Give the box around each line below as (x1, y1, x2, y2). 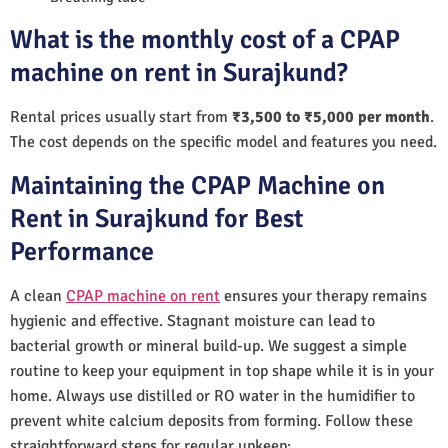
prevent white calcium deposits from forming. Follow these (10, 410, 413, 431)
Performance (10, 235, 154, 268)
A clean (10, 285, 66, 306)
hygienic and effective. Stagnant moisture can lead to (10, 310, 375, 331)
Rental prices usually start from (10, 106, 232, 127)
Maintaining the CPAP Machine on (10, 169, 385, 202)
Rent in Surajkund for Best (10, 202, 303, 235)
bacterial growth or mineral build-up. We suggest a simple (10, 335, 407, 356)
